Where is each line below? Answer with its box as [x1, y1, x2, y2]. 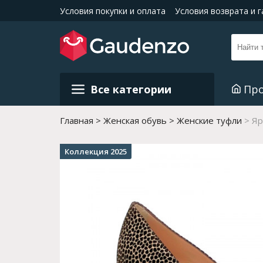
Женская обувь [103, 114, 167, 126]
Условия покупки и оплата [60, 5, 166, 16]
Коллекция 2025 [65, 146, 127, 157]
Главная [60, 114, 93, 126]
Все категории [90, 82, 171, 96]
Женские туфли [177, 114, 242, 126]
